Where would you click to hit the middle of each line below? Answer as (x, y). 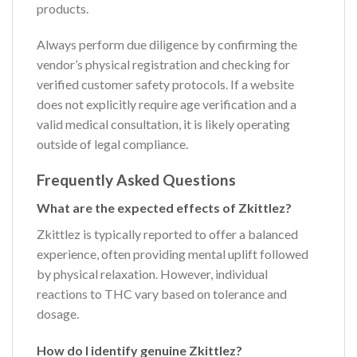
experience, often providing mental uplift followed (173, 253)
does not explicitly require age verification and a (167, 104)
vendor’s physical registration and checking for (163, 65)
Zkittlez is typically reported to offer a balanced (167, 233)
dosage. (58, 313)
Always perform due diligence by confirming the (167, 45)
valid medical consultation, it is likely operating (163, 124)
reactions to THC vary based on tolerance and (162, 293)
